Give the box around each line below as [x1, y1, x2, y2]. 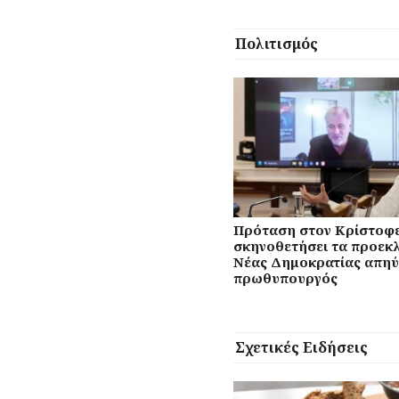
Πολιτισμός [235, 33, 318, 53]
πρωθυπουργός [233, 268, 338, 287]
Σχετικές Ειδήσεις [235, 337, 368, 357]
